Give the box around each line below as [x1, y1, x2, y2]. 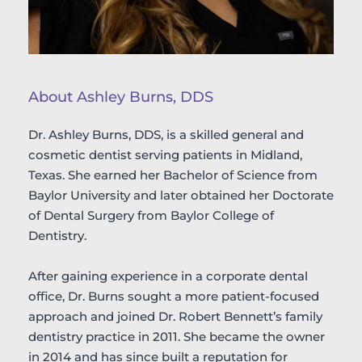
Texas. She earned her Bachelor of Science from [28, 166, 318, 183]
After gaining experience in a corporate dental [28, 267, 308, 284]
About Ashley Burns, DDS [28, 87, 213, 106]
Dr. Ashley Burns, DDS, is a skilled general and [28, 126, 304, 142]
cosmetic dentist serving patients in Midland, [28, 146, 302, 162]
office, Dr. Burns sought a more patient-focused [28, 288, 319, 304]
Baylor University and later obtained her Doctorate [28, 187, 334, 203]
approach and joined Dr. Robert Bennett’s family [28, 308, 322, 324]
